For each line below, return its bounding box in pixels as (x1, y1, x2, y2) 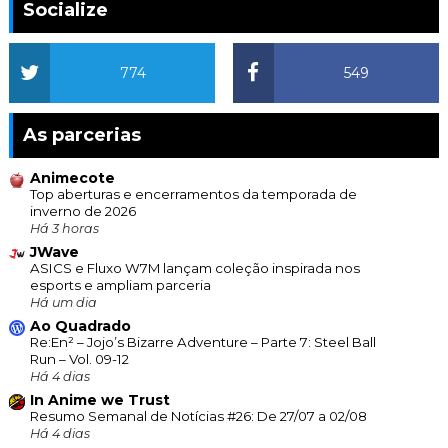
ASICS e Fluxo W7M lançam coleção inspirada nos (29, 260, 360, 277)
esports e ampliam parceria (29, 277, 211, 294)
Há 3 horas (29, 221, 99, 237)
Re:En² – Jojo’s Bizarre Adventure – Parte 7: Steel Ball (29, 334, 376, 351)
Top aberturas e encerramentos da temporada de (29, 186, 357, 203)
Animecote (29, 169, 115, 188)
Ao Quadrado (29, 317, 131, 336)
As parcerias (22, 124, 141, 147)
